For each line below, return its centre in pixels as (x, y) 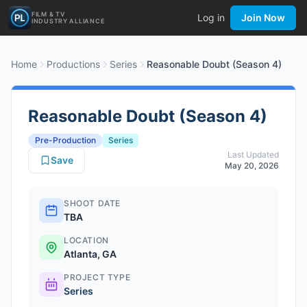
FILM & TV (49, 14)
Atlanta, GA (90, 254)
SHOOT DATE (92, 203)
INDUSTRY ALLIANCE (68, 21)
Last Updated (253, 155)
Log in (211, 17)
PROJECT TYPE (97, 277)
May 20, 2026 (252, 165)
